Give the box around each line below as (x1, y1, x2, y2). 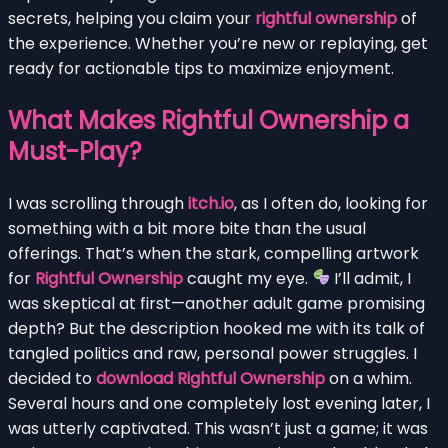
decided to (8, 366, 96, 390)
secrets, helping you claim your (8, 6, 255, 30)
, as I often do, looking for (234, 191, 428, 215)
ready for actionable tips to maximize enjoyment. (8, 56, 394, 80)
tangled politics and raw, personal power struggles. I (8, 341, 417, 365)
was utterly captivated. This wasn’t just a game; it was (8, 416, 428, 440)
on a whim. (325, 366, 412, 390)
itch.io (188, 191, 234, 215)
